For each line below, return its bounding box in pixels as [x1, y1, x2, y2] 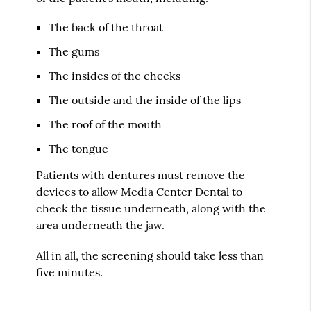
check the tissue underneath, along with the [36, 201, 267, 215]
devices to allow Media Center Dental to [36, 184, 243, 199]
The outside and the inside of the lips [49, 92, 242, 107]
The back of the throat [49, 19, 164, 34]
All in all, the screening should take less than [36, 248, 264, 262]
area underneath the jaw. [36, 217, 165, 232]
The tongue [49, 141, 109, 155]
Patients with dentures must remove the [36, 167, 246, 182]
